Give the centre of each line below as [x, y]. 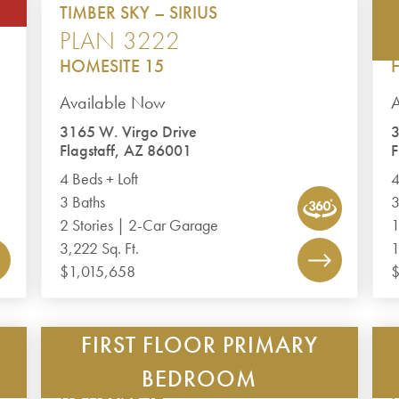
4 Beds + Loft [99, 179]
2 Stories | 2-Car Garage [139, 225]
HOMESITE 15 [112, 66]
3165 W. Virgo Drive [129, 132]
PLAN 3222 [120, 41]
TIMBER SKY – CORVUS [148, 350]
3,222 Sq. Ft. [100, 248]
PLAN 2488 [120, 378]
